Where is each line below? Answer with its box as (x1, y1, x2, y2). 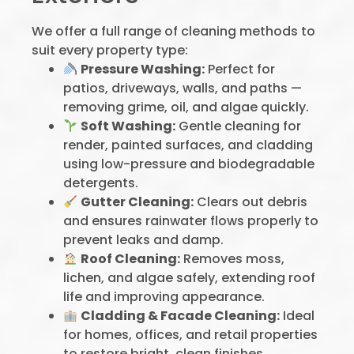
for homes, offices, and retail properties (63, 326, 318, 344)
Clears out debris (194, 193, 308, 211)
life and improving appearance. (63, 288, 265, 306)
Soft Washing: (81, 117, 176, 135)
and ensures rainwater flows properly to (63, 212, 318, 230)
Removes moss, (180, 250, 285, 268)
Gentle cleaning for (175, 117, 302, 135)
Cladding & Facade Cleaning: (81, 307, 281, 325)
